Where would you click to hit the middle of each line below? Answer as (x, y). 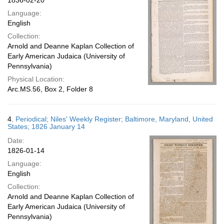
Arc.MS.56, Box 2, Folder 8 (50, 89)
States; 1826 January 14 (46, 126)
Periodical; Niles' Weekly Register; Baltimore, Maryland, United (114, 119)
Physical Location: (36, 79)
